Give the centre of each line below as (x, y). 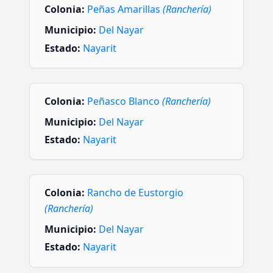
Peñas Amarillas (125, 9)
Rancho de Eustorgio (135, 193)
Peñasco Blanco (125, 101)
